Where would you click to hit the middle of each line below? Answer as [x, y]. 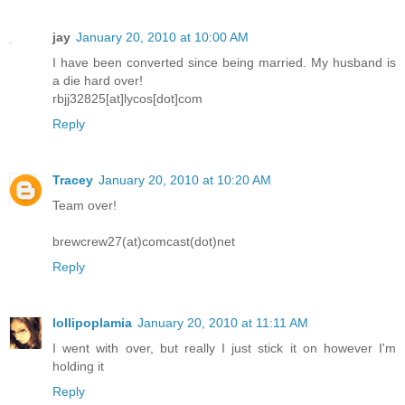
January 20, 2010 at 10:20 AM [185, 180]
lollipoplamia [92, 323]
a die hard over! [98, 81]
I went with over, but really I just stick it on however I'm [224, 348]
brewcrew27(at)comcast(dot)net [144, 242]
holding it [78, 367]
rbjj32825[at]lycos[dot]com [127, 99]
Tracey [73, 180]
